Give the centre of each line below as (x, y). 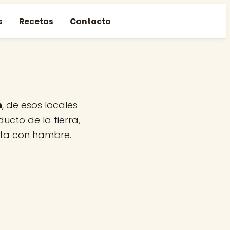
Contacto (90, 21)
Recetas (36, 21)
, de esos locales (40, 105)
